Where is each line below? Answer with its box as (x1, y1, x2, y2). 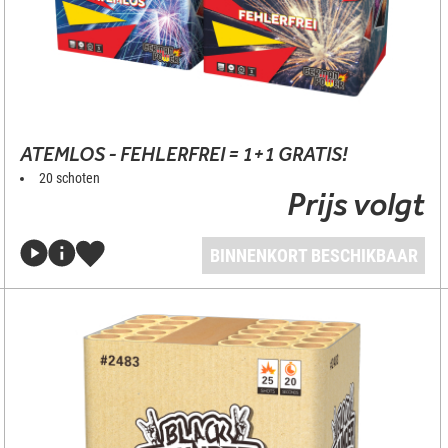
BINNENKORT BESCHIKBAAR (209, 245, 418, 266)
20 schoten (38, 170, 100, 186)
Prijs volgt (287, 184, 426, 223)
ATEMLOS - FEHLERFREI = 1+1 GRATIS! (19, 142, 347, 166)
